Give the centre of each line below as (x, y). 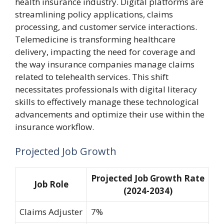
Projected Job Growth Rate (148, 178)
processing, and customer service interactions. (106, 26)
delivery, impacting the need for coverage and (105, 51)
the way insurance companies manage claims (105, 64)
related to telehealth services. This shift (92, 76)
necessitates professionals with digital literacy (106, 89)
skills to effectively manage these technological (107, 101)
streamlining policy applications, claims (94, 14)
